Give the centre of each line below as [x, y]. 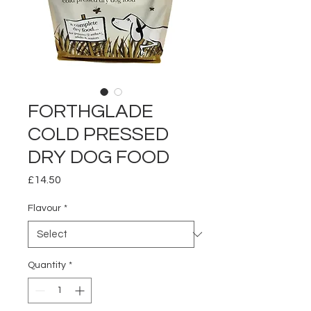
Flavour [44, 209]
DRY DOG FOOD [99, 158]
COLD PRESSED [98, 135]
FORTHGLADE [91, 112]
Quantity [47, 266]
